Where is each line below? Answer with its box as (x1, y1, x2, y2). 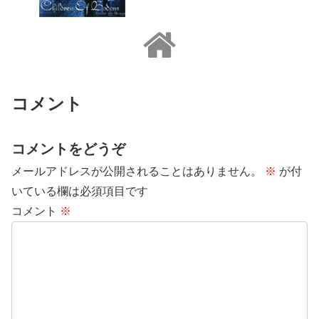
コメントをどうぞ (11, 140, 125, 157)
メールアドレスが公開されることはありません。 (11, 164, 262, 177)
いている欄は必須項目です (11, 184, 148, 197)
